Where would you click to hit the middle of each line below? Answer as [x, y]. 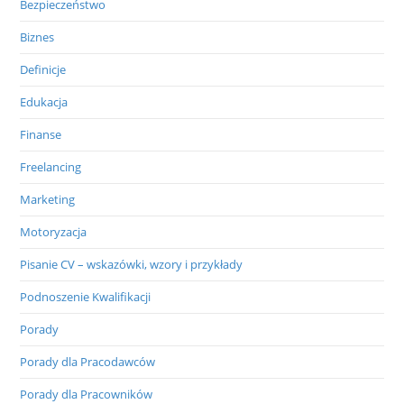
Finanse [41, 134]
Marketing [48, 199]
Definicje [43, 69]
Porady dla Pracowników [87, 394]
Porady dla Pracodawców [88, 361]
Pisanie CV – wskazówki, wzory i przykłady [132, 264]
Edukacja [44, 101]
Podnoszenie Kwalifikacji [86, 296]
